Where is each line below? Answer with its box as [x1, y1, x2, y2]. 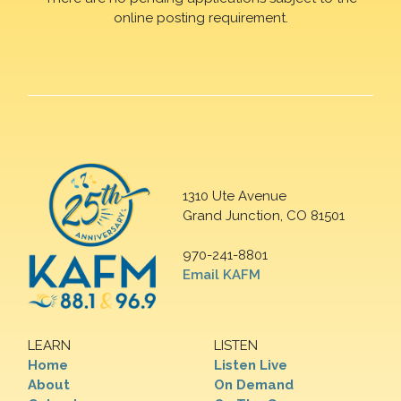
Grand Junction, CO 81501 [183, 208, 346, 225]
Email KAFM [183, 267, 261, 284]
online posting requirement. [113, 9, 288, 26]
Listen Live [214, 357, 287, 374]
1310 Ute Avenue [183, 188, 287, 205]
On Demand [214, 377, 294, 394]
